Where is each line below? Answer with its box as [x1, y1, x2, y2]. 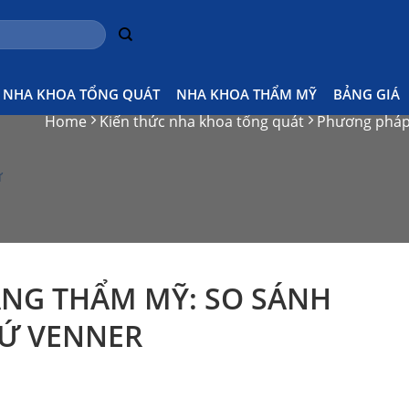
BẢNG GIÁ [333, 84, 400, 103]
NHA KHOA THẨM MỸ [176, 84, 317, 103]
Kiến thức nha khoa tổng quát [99, 110, 304, 131]
